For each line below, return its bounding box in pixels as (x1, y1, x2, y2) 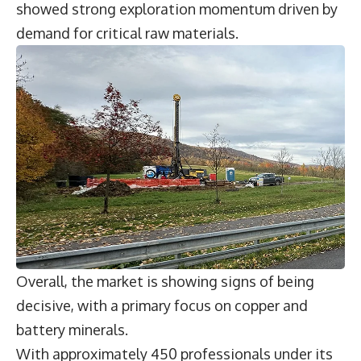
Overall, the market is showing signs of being (16, 272, 314, 291)
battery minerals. (16, 321, 131, 339)
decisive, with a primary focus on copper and (16, 297, 308, 315)
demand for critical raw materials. (16, 24, 242, 43)
